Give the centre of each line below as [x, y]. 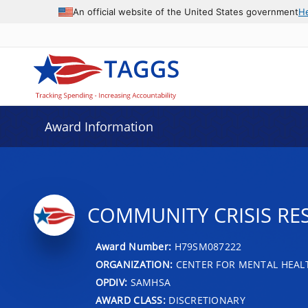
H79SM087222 [208, 246]
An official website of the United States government [186, 11]
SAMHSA [149, 282]
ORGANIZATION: [134, 264]
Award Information [99, 126]
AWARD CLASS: [130, 300]
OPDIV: [111, 282]
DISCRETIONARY [205, 300]
